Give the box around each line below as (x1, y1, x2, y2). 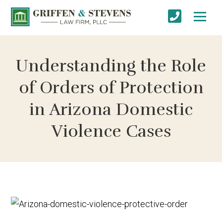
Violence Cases (51, 120, 171, 142)
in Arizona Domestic (29, 99, 193, 120)
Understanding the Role (16, 55, 206, 76)
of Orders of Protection (18, 77, 204, 98)
